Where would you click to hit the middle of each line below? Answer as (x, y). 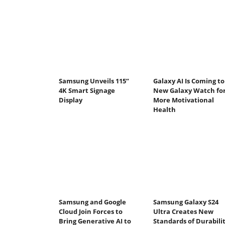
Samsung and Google (92, 202)
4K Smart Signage (87, 91)
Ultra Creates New (183, 211)
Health (164, 110)
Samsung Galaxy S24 (186, 202)
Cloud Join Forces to (91, 211)
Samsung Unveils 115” (94, 81)
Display (71, 100)
